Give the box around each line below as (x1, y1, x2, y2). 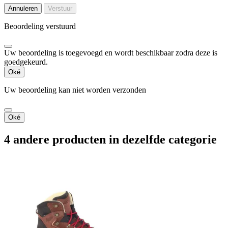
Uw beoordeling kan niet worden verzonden (4, 85, 146, 94)
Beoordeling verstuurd (4, 21, 76, 31)
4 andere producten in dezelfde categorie (4, 132, 217, 146)
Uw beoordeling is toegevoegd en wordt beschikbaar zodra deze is (4, 48, 217, 57)
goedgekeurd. (4, 57, 48, 66)
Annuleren (8, 4, 38, 12)
